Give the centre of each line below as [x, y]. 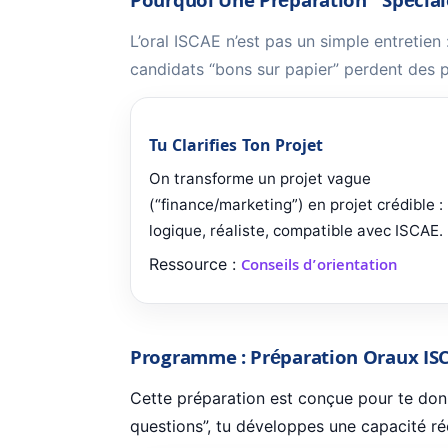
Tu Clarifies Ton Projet [236, 148]
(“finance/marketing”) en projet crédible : [296, 205]
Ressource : [195, 264]
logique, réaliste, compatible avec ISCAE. [296, 231]
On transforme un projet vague [260, 179]
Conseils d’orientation [319, 267]
